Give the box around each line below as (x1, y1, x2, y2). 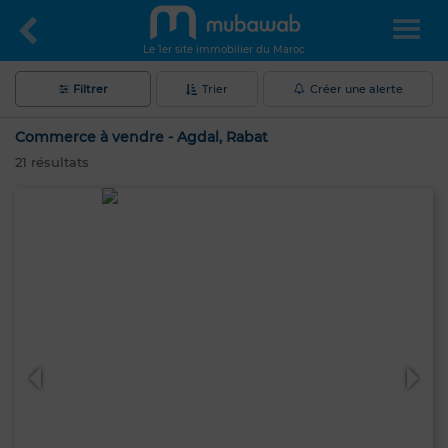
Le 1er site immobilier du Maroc (143, 43, 305, 56)
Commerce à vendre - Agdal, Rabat (15, 128, 268, 146)
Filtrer (72, 82, 108, 96)
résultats (27, 154, 89, 170)
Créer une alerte (309, 82, 403, 96)
